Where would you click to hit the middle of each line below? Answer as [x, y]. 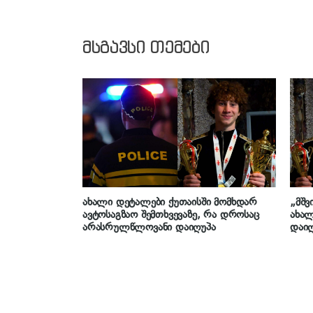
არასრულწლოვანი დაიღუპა [149, 227]
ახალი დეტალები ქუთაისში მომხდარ [170, 202]
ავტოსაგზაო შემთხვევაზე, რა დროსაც [171, 215]
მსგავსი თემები [146, 47]
